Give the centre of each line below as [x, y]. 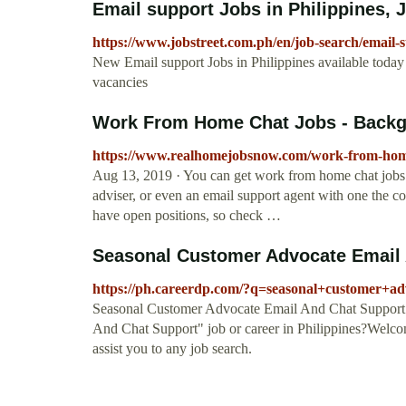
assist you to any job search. [172, 349]
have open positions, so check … [187, 216]
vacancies [120, 82]
